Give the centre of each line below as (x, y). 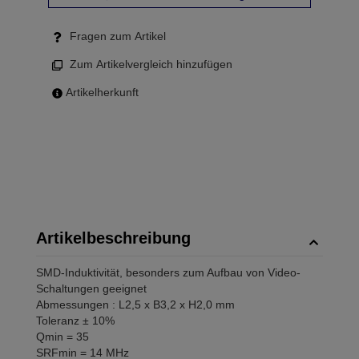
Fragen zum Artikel (116, 36)
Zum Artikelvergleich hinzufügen (149, 64)
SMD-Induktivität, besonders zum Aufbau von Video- (168, 272)
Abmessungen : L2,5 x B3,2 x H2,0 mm (135, 305)
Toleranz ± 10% (75, 321)
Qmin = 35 (63, 337)
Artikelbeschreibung (113, 238)
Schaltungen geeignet (91, 288)
